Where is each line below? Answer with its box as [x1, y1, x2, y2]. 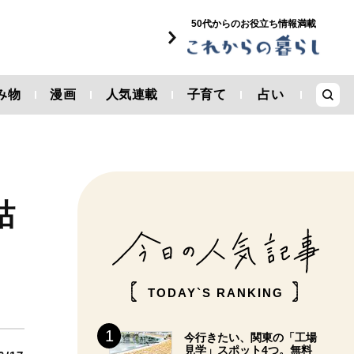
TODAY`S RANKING [148, 286, 284, 299]
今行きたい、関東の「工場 [184, 331, 317, 344]
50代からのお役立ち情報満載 [190, 18, 316, 30]
